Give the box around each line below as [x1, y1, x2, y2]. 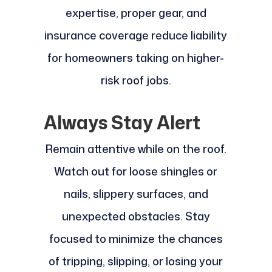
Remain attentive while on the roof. [45, 141, 226, 157]
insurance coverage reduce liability [44, 27, 228, 44]
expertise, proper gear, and [65, 5, 206, 21]
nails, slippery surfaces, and [63, 186, 208, 202]
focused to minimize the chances [49, 231, 223, 247]
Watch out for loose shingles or [54, 163, 218, 180]
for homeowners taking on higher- [47, 50, 225, 66]
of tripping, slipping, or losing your [49, 253, 223, 270]
